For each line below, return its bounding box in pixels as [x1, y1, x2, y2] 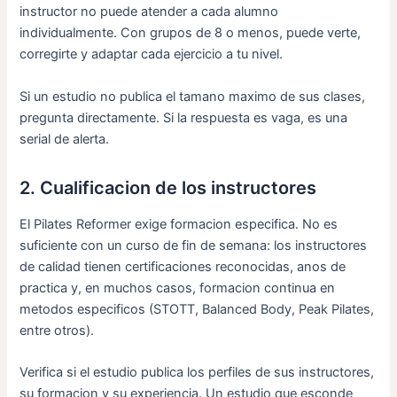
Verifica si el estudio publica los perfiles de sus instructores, [19, 363, 375, 380]
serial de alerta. [19, 130, 110, 147]
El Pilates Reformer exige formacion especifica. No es [19, 215, 339, 232]
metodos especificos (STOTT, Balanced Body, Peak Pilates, [19, 300, 375, 317]
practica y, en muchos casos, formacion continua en [19, 279, 336, 296]
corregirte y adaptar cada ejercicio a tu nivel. [19, 46, 284, 63]
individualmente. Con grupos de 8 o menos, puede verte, [19, 25, 362, 42]
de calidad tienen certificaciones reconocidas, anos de [19, 258, 346, 275]
